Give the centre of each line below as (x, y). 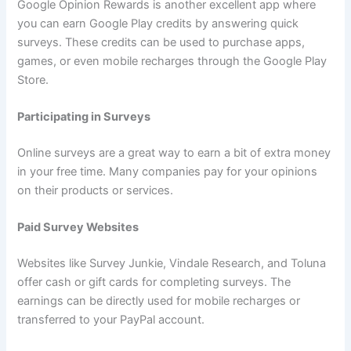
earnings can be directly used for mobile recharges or (159, 301)
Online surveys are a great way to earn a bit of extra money (174, 153)
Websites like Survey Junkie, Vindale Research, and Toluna (172, 264)
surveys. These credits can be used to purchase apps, (161, 42)
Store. (33, 80)
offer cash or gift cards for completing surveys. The (154, 282)
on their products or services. (96, 191)
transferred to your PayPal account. (111, 320)
